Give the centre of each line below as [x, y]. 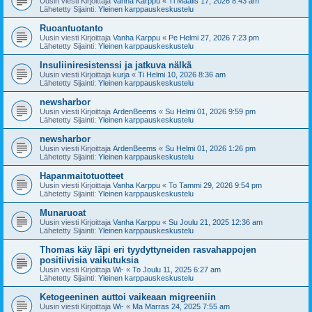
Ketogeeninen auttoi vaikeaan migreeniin [128, 297]
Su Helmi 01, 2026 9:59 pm [210, 111]
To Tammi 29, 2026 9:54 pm [215, 185]
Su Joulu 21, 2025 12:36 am [216, 222]
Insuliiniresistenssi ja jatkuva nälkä [116, 65]
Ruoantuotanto [71, 28]
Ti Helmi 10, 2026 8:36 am [182, 74]
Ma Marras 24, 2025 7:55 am [181, 306]
